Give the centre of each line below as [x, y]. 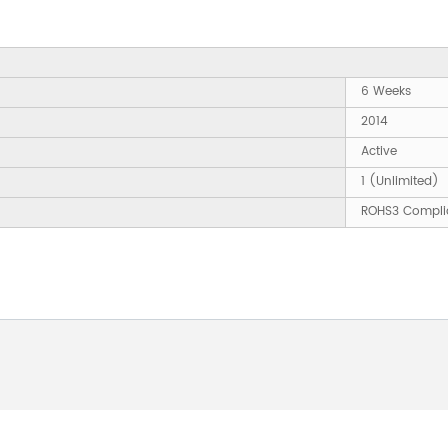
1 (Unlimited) [400, 182]
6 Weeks [386, 92]
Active [379, 152]
